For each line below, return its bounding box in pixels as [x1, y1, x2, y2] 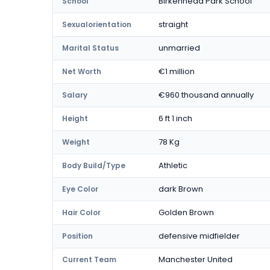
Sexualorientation [62, 19, 131, 30]
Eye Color [62, 184, 98, 194]
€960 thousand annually [159, 89, 254, 101]
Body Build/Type [62, 160, 125, 171]
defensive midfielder [159, 230, 240, 242]
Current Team [62, 254, 116, 265]
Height [62, 113, 88, 124]
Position [62, 231, 93, 241]
